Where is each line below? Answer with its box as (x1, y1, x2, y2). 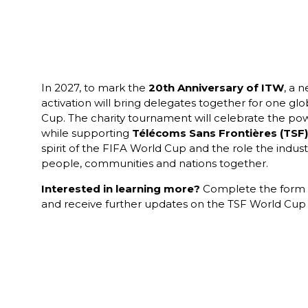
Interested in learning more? (41, 182, 200, 196)
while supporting (41, 126, 132, 140)
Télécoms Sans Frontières (132, 126, 277, 140)
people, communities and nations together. (41, 157, 268, 170)
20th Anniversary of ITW (148, 81, 284, 95)
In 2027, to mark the (41, 81, 148, 95)
